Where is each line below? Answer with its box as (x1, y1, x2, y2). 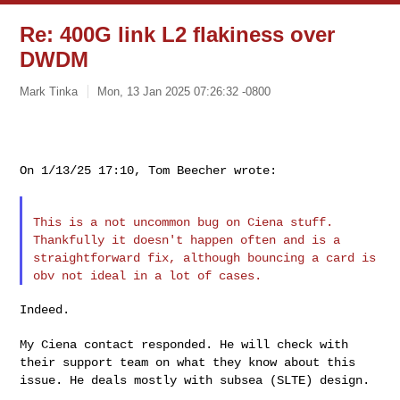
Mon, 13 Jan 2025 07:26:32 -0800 (97, 84, 271, 98)
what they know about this (177, 354, 356, 370)
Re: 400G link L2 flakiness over (20, 22, 336, 46)
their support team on (20, 354, 178, 370)
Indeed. (20, 302, 71, 317)
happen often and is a (190, 232, 341, 247)
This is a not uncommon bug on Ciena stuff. (33, 214, 334, 229)
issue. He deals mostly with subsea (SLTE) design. (20, 372, 371, 387)
